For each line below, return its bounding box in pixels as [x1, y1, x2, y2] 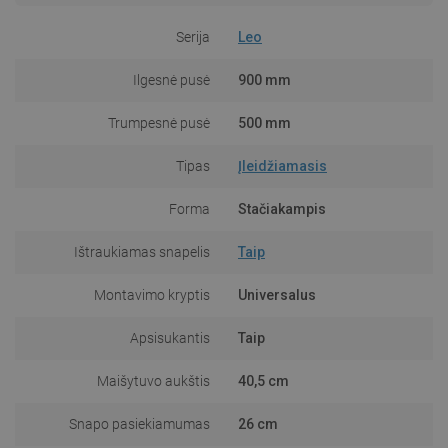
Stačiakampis [238, 200, 326, 217]
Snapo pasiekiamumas [69, 415, 210, 432]
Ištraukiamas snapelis [74, 243, 210, 260]
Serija [176, 28, 210, 45]
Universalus [238, 286, 316, 303]
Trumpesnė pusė [108, 114, 210, 131]
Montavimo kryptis [94, 286, 210, 303]
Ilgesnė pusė [133, 71, 210, 88]
